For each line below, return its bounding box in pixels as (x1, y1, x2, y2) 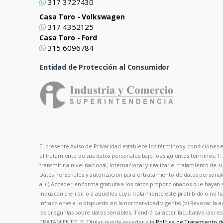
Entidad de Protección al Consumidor (39, 62, 170, 72)
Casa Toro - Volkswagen (39, 11, 125, 21)
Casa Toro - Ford (39, 32, 97, 42)
